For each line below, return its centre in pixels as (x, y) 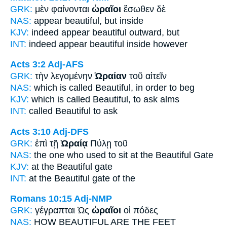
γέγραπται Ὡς (63, 211)
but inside (123, 21)
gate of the (112, 178)
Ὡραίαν (111, 76)
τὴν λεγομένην (65, 76)
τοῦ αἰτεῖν (147, 76)
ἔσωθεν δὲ (143, 9)
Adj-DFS (71, 131)
